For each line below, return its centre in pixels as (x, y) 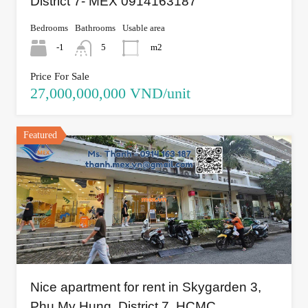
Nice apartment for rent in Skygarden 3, (146, 287)
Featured (40, 135)
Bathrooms (95, 27)
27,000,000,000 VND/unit (110, 93)
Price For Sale (60, 76)
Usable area (144, 27)
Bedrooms (49, 27)
